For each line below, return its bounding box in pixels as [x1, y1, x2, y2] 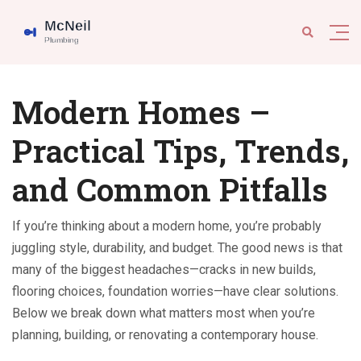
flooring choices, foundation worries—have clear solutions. [12, 284, 338, 299]
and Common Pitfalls [12, 168, 328, 210]
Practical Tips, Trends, [12, 130, 349, 172]
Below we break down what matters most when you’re [12, 305, 315, 321]
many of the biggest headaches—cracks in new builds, [12, 262, 316, 277]
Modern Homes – [12, 91, 270, 133]
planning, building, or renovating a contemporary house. [12, 327, 318, 342]
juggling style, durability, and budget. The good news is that [12, 240, 342, 255]
